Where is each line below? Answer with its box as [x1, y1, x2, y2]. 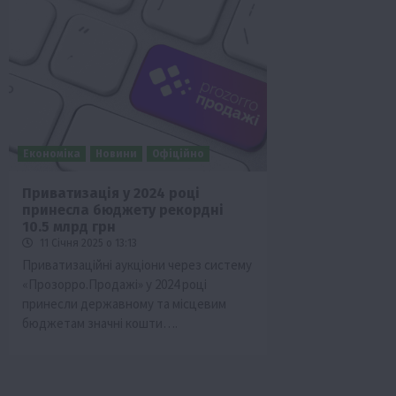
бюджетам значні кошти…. [22, 314, 178, 331]
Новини [95, 147, 137, 160]
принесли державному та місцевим [22, 294, 226, 312]
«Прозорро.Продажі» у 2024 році [22, 275, 207, 293]
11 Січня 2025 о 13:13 [37, 236, 137, 249]
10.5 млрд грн [22, 217, 116, 235]
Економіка [23, 147, 80, 160]
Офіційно [152, 147, 204, 160]
